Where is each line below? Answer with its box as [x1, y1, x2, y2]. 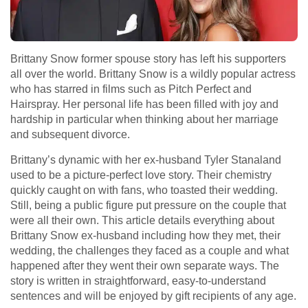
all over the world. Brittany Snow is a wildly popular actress [10, 67, 296, 80]
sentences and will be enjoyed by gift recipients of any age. [10, 289, 296, 302]
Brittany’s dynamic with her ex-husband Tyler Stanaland [10, 153, 281, 166]
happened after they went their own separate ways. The [10, 259, 279, 272]
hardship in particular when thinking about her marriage [10, 113, 278, 125]
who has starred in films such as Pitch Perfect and [10, 82, 252, 95]
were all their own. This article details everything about [10, 214, 274, 226]
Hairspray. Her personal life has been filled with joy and [10, 98, 278, 110]
